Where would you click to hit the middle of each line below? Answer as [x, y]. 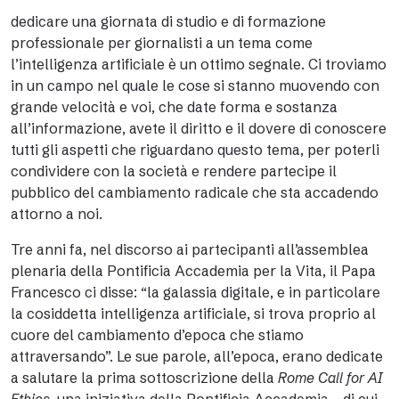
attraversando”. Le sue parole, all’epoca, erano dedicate [197, 356]
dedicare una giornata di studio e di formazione [168, 21]
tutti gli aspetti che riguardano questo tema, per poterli [195, 150]
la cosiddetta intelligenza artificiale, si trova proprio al [193, 313]
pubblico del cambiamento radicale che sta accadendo [195, 192]
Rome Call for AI [330, 378]
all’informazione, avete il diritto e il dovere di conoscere [199, 128]
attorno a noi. [57, 214]
